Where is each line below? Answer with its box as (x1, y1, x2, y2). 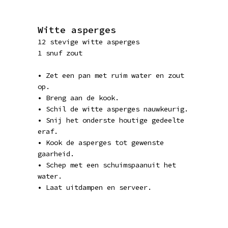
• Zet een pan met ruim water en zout (38, 71, 184, 80)
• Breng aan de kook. (38, 93, 119, 102)
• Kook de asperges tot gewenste (38, 138, 164, 147)
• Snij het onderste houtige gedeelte (38, 116, 184, 125)
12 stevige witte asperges (38, 37, 139, 46)
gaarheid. (38, 149, 74, 158)
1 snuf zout (38, 48, 82, 58)
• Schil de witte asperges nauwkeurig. (38, 104, 188, 113)
